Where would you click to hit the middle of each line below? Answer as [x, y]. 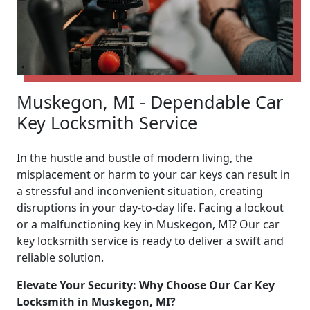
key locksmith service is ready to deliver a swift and [150, 240]
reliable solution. [60, 257]
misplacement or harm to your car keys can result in [153, 174]
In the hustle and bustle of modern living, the [135, 157]
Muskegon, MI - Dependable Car [150, 101]
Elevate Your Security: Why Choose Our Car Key [146, 285]
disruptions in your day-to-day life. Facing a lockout [150, 207]
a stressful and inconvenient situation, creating [140, 191]
